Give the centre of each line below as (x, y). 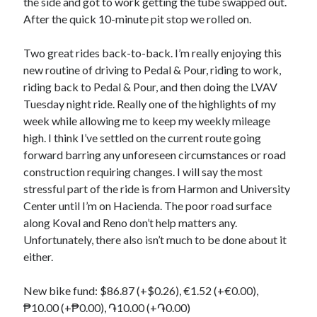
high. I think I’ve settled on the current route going (143, 138)
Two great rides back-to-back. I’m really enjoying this (153, 53)
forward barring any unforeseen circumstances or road (155, 155)
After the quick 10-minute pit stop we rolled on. (138, 19)
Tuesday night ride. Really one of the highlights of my (150, 104)
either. (39, 257)
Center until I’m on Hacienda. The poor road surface (148, 206)
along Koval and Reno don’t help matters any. (131, 223)
